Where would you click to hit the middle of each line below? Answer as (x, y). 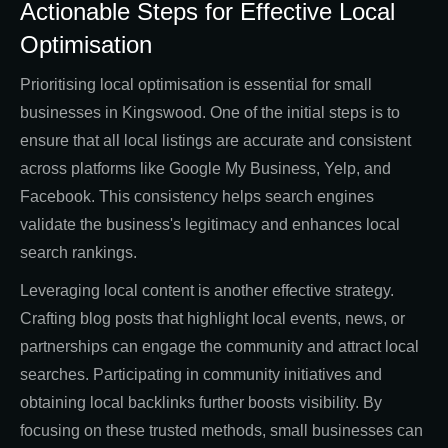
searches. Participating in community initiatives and (201, 375)
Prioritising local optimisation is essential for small (196, 85)
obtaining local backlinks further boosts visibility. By (201, 403)
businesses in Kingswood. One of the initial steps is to (210, 113)
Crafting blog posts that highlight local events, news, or (212, 319)
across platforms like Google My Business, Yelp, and (205, 169)
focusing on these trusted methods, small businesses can (221, 431)
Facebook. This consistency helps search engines (197, 197)
